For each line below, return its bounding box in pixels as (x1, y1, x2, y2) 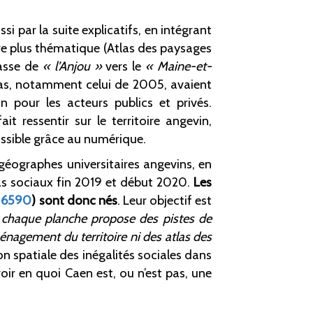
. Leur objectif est (117, 192, 212, 209)
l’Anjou (54, 58, 90, 75)
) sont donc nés (31, 192, 117, 209)
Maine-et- (157, 58, 212, 75)
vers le (101, 58, 146, 75)
